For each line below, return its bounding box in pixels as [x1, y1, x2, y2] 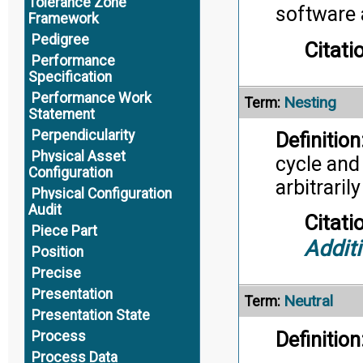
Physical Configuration [31, 186, 172, 202]
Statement [28, 106, 95, 122]
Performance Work [31, 90, 152, 106]
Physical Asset [31, 148, 126, 164]
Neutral [284, 292, 333, 311]
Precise [31, 265, 81, 281]
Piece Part [31, 223, 97, 239]
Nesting [284, 92, 336, 112]
